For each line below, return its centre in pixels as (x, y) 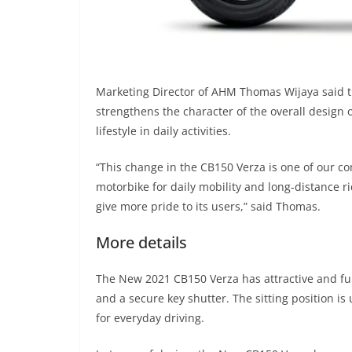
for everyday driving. (150, 317)
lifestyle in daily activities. (163, 130)
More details (141, 242)
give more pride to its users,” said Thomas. (208, 206)
